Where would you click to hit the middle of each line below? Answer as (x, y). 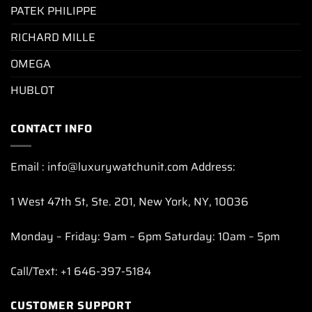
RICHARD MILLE (53, 38)
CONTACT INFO (52, 129)
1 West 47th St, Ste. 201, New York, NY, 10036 (130, 201)
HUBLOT (32, 91)
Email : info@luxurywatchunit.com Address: (123, 166)
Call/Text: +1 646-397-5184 (81, 271)
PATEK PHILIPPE (54, 11)
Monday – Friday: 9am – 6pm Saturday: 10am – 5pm (145, 236)
